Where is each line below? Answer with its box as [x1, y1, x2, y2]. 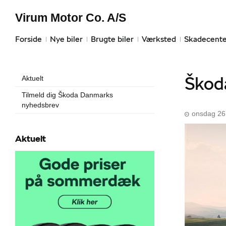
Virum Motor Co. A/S [15, 11, 126, 24]
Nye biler [50, 34, 83, 44]
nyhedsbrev [22, 101, 59, 109]
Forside [15, 34, 42, 44]
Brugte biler [91, 34, 134, 44]
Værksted [142, 34, 176, 44]
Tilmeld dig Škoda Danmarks [22, 91, 113, 99]
